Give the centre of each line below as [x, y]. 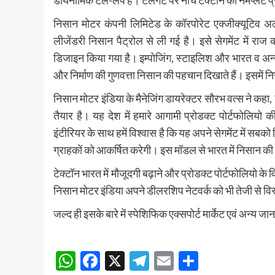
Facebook [142, 260]
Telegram [188, 260]
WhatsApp [122, 260]
